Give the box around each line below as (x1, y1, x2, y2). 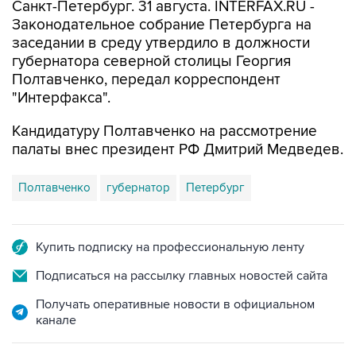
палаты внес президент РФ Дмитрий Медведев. (12, 141, 343, 159)
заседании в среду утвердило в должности (12, 34, 310, 52)
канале (36, 312, 76, 328)
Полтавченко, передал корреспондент (12, 71, 281, 89)
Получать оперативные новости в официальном (36, 296, 315, 312)
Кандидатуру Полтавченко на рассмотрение (12, 122, 317, 141)
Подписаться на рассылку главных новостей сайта (36, 268, 327, 284)
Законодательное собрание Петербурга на (12, 16, 311, 34)
